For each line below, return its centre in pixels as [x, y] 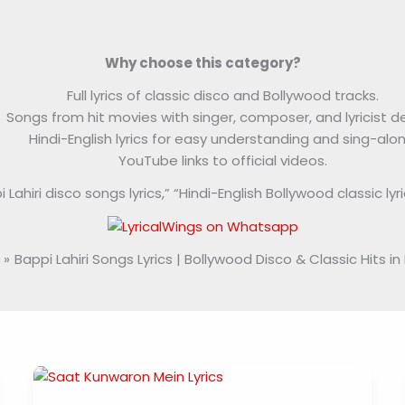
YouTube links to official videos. [223, 160]
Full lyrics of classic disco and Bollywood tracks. [223, 95]
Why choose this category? [202, 62]
